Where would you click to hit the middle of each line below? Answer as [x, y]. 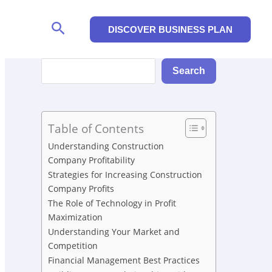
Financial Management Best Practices [124, 260]
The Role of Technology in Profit [112, 203]
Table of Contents [96, 129]
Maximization [75, 217]
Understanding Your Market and [114, 232]
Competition [73, 246]
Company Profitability [91, 160]
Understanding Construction [106, 146]
